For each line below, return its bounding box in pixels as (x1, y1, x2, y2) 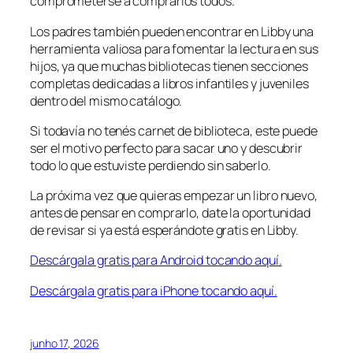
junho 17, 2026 (30, 335, 99, 351)
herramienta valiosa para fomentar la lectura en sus (30, 39, 318, 58)
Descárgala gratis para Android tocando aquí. (30, 251, 282, 269)
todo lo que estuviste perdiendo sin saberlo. (30, 156, 271, 174)
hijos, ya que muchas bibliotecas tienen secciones (30, 57, 309, 75)
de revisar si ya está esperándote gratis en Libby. (30, 221, 299, 240)
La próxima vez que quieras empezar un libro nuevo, (30, 187, 318, 205)
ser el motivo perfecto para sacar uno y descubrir (30, 139, 303, 157)
